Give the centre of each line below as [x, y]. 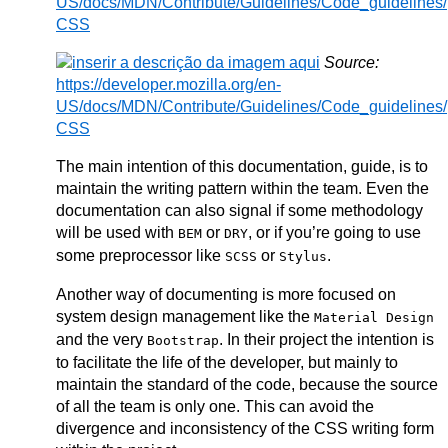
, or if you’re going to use [334, 232]
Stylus [303, 256]
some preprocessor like [140, 255]
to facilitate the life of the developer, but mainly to [227, 362]
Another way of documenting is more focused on [226, 294]
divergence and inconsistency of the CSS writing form [245, 428]
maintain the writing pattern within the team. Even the [242, 188]
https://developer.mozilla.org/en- [168, 84]
